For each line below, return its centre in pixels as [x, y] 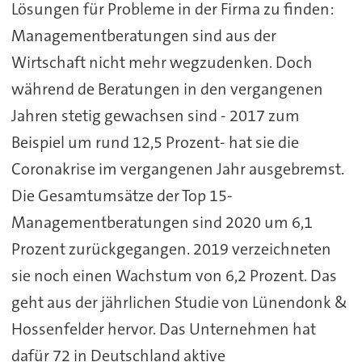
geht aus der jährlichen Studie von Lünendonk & [179, 303]
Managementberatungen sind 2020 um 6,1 [162, 223]
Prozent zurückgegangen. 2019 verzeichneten [171, 249]
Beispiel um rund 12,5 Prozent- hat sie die [155, 143]
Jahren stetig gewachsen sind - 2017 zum [155, 116]
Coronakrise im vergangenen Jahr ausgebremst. [177, 169]
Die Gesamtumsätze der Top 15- [122, 196]
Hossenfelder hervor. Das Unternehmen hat [163, 329]
